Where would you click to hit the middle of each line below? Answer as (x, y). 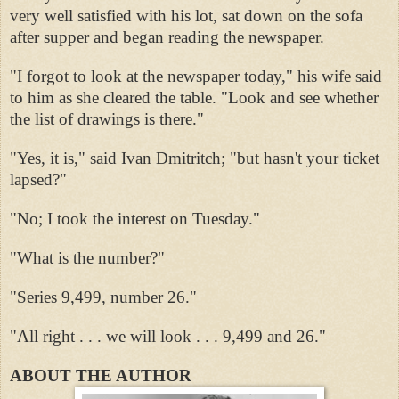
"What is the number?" (87, 257)
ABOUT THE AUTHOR (101, 375)
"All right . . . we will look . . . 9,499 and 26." (168, 336)
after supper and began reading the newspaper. (167, 37)
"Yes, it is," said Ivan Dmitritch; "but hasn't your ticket (195, 158)
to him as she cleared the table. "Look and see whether (194, 97)
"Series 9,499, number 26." (103, 297)
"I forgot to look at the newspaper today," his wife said (196, 76)
